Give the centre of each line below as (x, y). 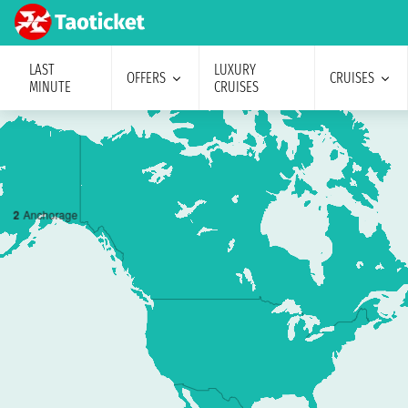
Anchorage (51, 214)
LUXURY (235, 69)
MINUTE (50, 87)
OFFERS (146, 78)
